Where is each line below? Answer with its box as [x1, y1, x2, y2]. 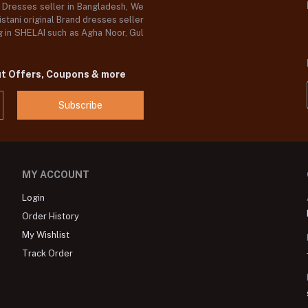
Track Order [21, 248, 73, 259]
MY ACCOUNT [21, 169, 89, 181]
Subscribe [58, 99, 102, 111]
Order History [21, 211, 79, 222]
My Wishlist [21, 230, 69, 241]
